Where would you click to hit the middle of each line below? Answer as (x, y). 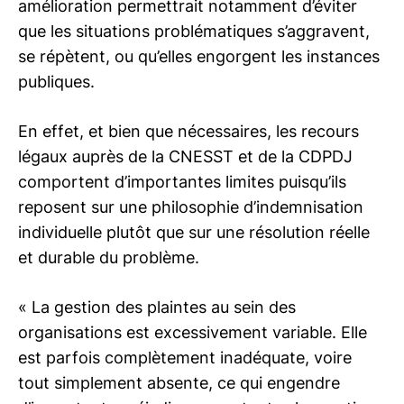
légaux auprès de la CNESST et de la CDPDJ (185, 156)
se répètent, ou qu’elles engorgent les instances (199, 56)
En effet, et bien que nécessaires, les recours (188, 131)
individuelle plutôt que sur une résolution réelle (194, 232)
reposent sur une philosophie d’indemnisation (191, 207)
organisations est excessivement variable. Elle (193, 332)
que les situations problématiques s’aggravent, (194, 31)
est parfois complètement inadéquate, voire (185, 358)
